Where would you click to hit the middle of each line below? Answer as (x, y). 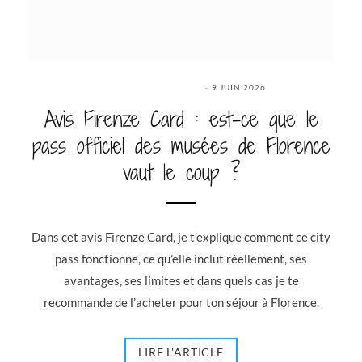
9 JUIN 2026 (239, 87)
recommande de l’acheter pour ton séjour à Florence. (181, 302)
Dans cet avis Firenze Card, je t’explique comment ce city (181, 236)
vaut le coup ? (181, 172)
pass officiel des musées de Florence (181, 145)
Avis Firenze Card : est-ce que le (181, 119)
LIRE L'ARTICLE (181, 351)
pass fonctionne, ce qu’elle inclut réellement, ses (181, 258)
